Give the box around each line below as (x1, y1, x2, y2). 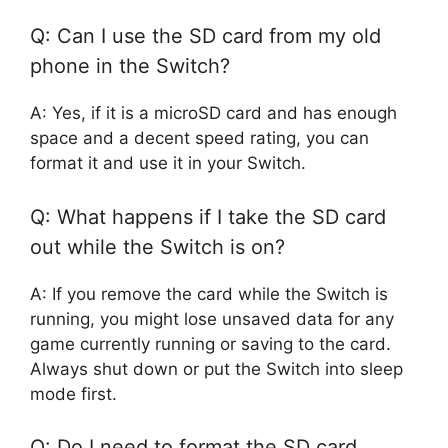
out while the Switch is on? (30, 234, 285, 259)
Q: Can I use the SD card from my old (30, 24, 381, 49)
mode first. (30, 383, 117, 404)
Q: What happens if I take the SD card (30, 204, 386, 229)
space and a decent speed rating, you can (30, 128, 369, 149)
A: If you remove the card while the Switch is (30, 283, 388, 304)
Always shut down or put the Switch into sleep (30, 358, 403, 379)
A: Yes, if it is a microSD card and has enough (30, 103, 397, 124)
